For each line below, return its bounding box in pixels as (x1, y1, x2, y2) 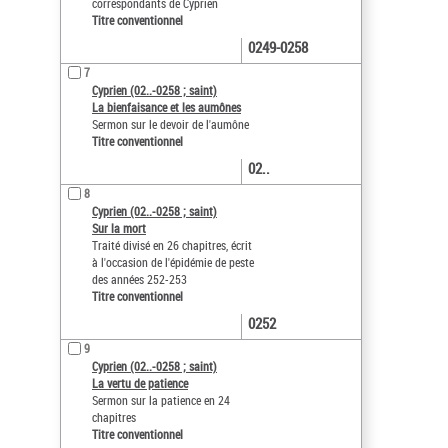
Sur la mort (92, 220, 146, 237)
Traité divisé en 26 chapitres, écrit (92, 237, 252, 254)
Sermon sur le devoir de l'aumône (92, 116, 249, 133)
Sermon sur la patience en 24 (92, 392, 230, 409)
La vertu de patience (92, 375, 188, 392)
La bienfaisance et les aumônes (92, 99, 241, 116)
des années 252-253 (92, 271, 187, 288)
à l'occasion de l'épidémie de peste (92, 254, 254, 271)
